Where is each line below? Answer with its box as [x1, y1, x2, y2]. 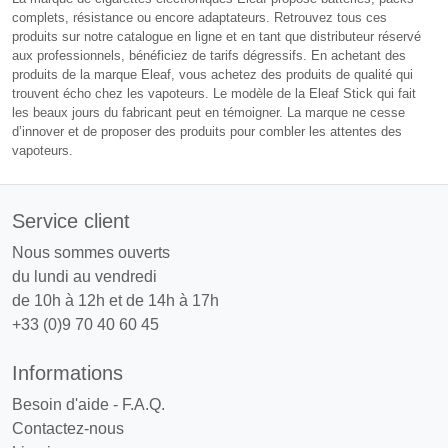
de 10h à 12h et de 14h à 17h [12, 291, 219, 309]
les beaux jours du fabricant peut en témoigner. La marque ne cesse [12, 104, 405, 120]
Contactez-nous [12, 419, 124, 437]
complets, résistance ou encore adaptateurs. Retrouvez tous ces [12, 9, 387, 25]
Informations [12, 361, 123, 384]
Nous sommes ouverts [12, 243, 170, 261]
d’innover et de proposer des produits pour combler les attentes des [12, 123, 402, 139]
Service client [12, 209, 130, 232]
